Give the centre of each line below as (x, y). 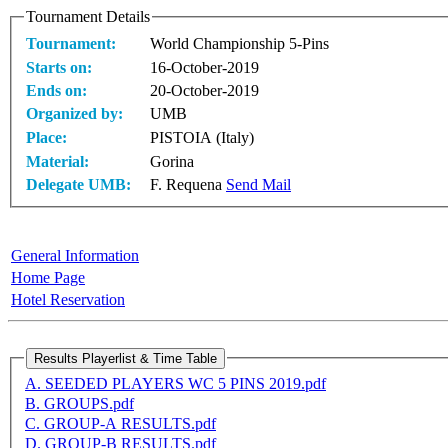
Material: (57, 161)
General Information (75, 255)
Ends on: (56, 90)
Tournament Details (88, 16)
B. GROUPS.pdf (79, 404)
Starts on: (59, 67)
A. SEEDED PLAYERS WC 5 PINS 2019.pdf (175, 384)
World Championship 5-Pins (239, 43)
